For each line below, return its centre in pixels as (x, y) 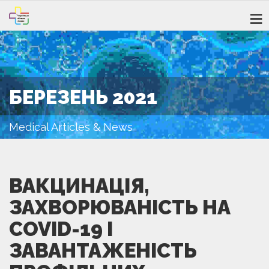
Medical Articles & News (71, 127)
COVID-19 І (61, 229)
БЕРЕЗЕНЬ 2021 (83, 97)
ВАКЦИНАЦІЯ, (79, 186)
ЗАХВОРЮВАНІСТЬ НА (120, 207)
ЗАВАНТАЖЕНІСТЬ (103, 250)
